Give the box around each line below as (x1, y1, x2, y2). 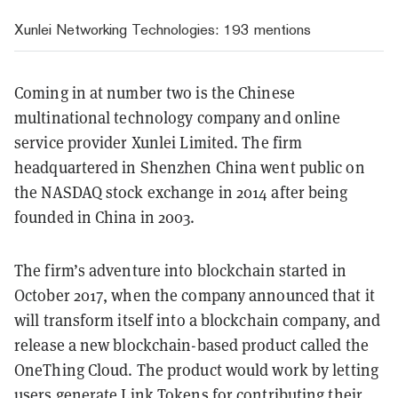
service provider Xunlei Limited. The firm (14, 131, 303, 154)
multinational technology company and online (14, 107, 341, 129)
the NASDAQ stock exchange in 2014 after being (14, 181, 348, 203)
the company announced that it (154, 284, 375, 306)
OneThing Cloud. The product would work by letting (14, 359, 378, 381)
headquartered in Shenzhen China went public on (14, 156, 365, 179)
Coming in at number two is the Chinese (14, 82, 295, 104)
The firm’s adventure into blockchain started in (14, 259, 346, 282)
